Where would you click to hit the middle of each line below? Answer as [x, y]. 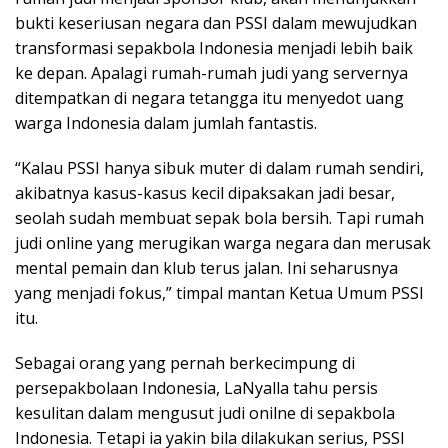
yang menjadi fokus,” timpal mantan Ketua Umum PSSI [219, 292]
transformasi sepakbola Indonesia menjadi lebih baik [214, 47]
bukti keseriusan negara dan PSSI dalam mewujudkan [216, 22]
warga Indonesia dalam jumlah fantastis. [166, 122]
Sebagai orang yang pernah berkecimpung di [185, 362]
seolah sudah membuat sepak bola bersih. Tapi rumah [219, 217]
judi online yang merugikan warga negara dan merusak [223, 242]
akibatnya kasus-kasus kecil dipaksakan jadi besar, [205, 192]
